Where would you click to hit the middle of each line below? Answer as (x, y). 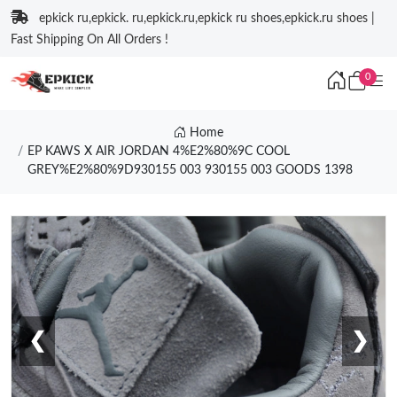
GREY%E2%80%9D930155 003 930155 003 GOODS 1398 (190, 170)
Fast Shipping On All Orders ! (90, 40)
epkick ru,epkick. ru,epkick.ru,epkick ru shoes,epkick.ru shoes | (207, 19)
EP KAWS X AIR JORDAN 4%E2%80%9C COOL (158, 152)
